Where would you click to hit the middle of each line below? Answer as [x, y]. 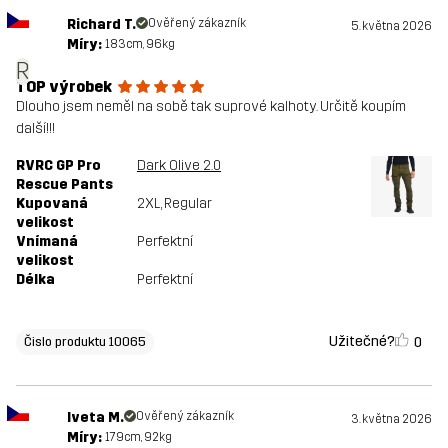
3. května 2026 [391, 418]
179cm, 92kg [138, 436]
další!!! [35, 128]
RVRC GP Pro [58, 165]
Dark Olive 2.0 [179, 165]
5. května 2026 [391, 25]
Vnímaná [47, 241]
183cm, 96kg [139, 43]
